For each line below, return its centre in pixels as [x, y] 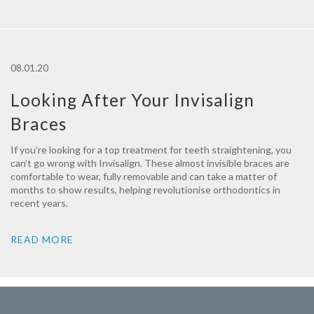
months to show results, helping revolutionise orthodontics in [145, 190]
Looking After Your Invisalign [132, 100]
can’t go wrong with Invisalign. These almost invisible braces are [150, 163]
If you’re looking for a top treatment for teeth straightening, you [151, 150]
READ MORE [42, 239]
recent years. [39, 203]
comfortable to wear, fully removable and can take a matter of [144, 176]
